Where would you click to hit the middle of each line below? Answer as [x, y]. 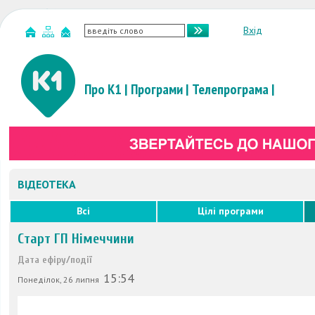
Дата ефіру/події [55, 260]
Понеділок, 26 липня [59, 279]
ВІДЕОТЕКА [47, 184]
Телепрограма [230, 89]
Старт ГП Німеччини [76, 239]
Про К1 [103, 89]
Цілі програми [230, 211]
